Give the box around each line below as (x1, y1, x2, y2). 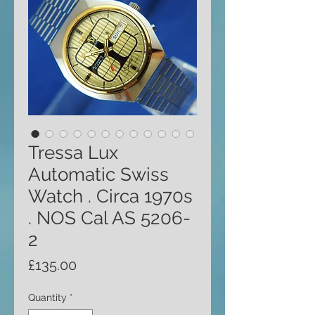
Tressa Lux (28, 142, 118, 163)
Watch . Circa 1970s (28, 186, 193, 207)
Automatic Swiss (28, 164, 169, 185)
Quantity (28, 292, 67, 303)
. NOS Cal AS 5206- (28, 207, 191, 229)
